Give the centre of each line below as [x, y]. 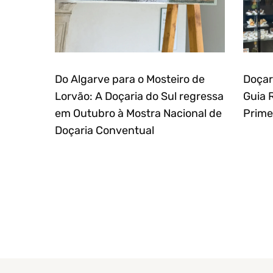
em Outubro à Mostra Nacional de [138, 113]
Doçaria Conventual [105, 130]
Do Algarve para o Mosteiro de [130, 79]
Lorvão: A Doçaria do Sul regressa [139, 96]
